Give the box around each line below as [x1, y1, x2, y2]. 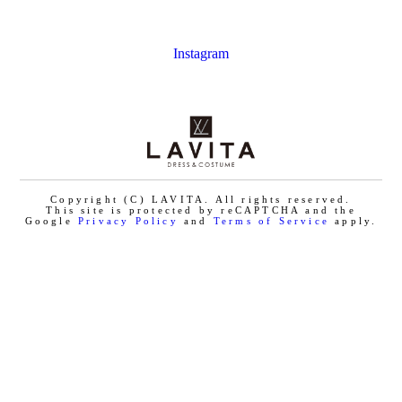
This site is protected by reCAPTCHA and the [46, 205, 356, 216]
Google [24, 215, 78, 227]
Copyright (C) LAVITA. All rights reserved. [50, 194, 352, 205]
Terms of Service [213, 215, 329, 227]
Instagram [173, 45, 229, 61]
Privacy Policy [77, 215, 179, 227]
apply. [329, 215, 378, 227]
